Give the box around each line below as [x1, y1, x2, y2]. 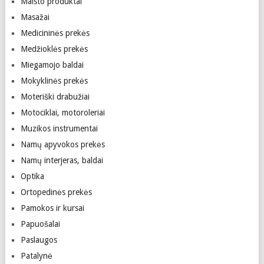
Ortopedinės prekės [20, 187, 92, 197]
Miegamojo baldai [20, 60, 84, 70]
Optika [20, 171, 44, 181]
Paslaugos [20, 235, 57, 245]
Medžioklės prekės [20, 44, 88, 54]
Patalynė [20, 251, 52, 260]
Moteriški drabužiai [20, 92, 90, 101]
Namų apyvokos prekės [20, 140, 105, 149]
